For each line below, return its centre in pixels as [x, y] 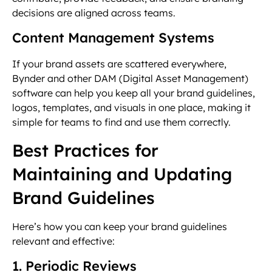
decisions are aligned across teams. [94, 12]
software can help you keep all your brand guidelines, [134, 93]
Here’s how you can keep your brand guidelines [120, 226]
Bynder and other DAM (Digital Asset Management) [130, 79]
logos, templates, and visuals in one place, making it [131, 108]
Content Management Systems [113, 38]
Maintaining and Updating [122, 174]
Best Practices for [85, 150]
